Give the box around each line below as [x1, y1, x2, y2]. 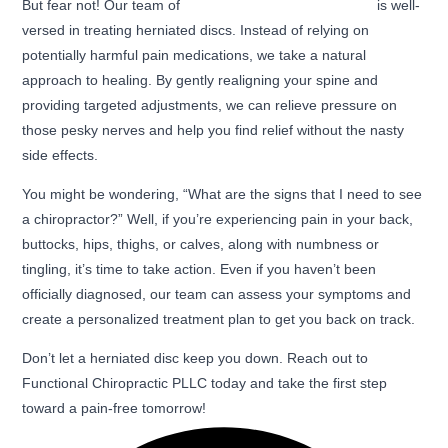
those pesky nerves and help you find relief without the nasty [22, 122, 405, 139]
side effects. [22, 147, 99, 164]
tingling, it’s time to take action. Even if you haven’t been [22, 261, 377, 278]
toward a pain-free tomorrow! [22, 400, 207, 417]
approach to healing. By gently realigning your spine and [22, 72, 379, 89]
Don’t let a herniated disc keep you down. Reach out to [22, 350, 369, 367]
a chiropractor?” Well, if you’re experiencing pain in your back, [22, 211, 414, 228]
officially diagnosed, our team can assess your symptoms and [22, 286, 412, 303]
